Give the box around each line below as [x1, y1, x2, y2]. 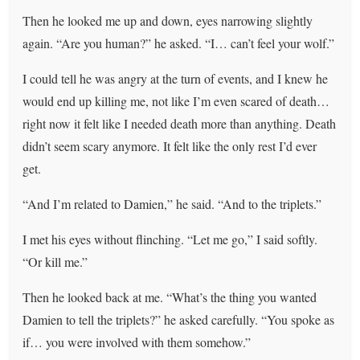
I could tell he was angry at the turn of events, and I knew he [22, 69, 329, 87]
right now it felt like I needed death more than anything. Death [22, 114, 337, 132]
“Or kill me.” [22, 252, 88, 270]
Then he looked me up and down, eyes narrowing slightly [22, 11, 313, 29]
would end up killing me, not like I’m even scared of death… [22, 92, 330, 109]
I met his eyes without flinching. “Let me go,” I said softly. [22, 230, 318, 247]
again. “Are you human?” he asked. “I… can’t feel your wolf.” [22, 34, 335, 51]
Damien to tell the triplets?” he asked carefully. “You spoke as [22, 310, 335, 328]
